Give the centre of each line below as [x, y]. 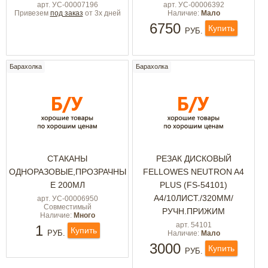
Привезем [32, 13]
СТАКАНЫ [67, 159]
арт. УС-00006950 [67, 199]
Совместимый [67, 207]
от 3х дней [102, 13]
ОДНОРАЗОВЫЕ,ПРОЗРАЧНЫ [67, 172]
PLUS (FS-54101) [194, 185]
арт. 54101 [194, 225]
